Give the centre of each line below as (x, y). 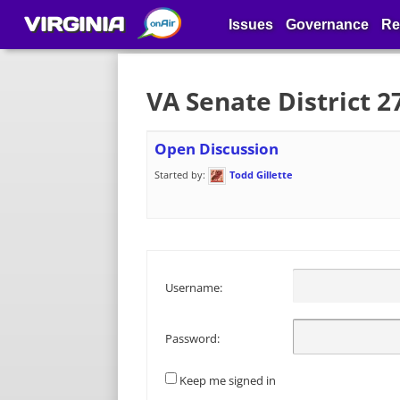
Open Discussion (217, 149)
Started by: (181, 175)
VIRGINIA (74, 25)
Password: (192, 339)
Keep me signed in (228, 380)
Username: (194, 288)
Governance (327, 25)
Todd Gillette (261, 175)
